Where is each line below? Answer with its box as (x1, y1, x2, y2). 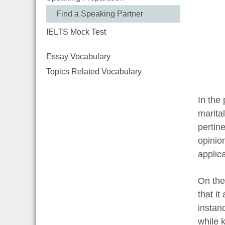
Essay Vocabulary (46, 52, 110, 61)
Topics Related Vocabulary (46, 67, 142, 76)
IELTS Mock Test (46, 27, 106, 36)
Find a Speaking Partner (56, 9, 143, 18)
